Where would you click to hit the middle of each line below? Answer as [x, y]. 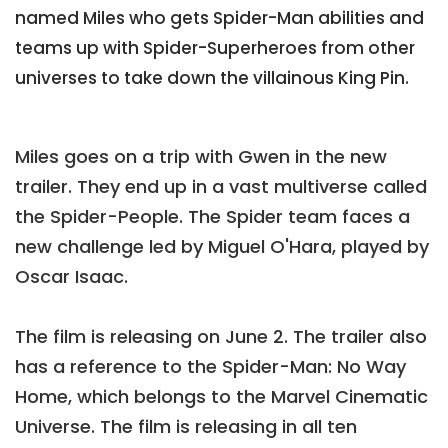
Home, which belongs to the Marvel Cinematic [221, 397]
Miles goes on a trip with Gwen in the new [201, 157]
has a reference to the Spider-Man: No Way [210, 367]
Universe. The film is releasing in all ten [186, 427]
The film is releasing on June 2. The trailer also [221, 337]
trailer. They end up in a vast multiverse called [221, 187]
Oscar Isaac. [71, 277]
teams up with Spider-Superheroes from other [215, 48]
